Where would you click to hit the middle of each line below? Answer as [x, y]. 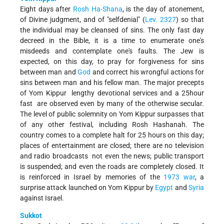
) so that [190, 20]
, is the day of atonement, [163, 9]
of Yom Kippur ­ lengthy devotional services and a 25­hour [112, 93]
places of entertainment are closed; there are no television [112, 146]
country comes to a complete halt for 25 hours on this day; [112, 135]
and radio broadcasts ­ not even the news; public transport [112, 156]
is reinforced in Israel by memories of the [92, 177]
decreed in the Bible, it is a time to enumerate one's [112, 41]
